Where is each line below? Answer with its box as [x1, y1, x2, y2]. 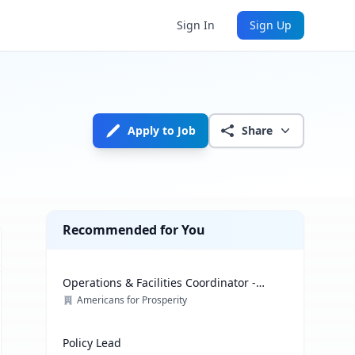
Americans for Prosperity [77, 293, 188, 307]
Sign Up [250, 17, 292, 32]
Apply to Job [128, 123, 196, 138]
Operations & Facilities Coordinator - [63, 275, 257, 290]
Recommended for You [63, 221, 206, 239]
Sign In [177, 17, 215, 32]
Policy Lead [63, 335, 122, 350]
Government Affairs [63, 291, 167, 306]
